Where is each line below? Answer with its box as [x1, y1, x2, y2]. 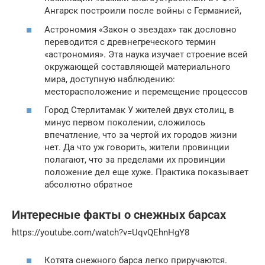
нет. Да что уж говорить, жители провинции [44, 142, 230, 153]
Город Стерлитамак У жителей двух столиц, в [44, 105, 234, 116]
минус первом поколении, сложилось [44, 117, 205, 128]
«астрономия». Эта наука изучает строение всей [44, 49, 248, 60]
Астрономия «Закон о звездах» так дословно [44, 24, 237, 35]
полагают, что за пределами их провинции [44, 154, 225, 166]
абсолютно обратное [44, 179, 132, 190]
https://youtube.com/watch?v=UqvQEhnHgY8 [12, 227, 189, 238]
